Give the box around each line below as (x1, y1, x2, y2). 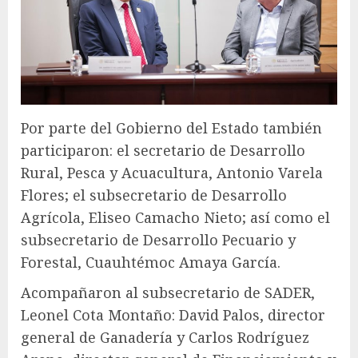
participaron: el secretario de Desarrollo (21, 140, 305, 160)
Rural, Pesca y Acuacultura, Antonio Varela (21, 162, 323, 182)
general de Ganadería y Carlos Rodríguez (21, 327, 309, 347)
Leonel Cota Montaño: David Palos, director (21, 304, 325, 324)
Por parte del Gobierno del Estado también (21, 117, 322, 137)
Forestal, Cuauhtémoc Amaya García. (21, 252, 280, 272)
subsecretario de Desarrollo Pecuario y (21, 229, 296, 249)
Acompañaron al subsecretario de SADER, (21, 282, 315, 302)
